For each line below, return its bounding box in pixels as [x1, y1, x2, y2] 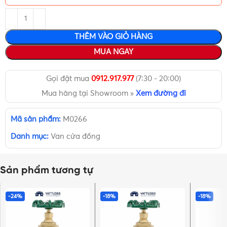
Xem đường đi [135, 90, 186, 98]
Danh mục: [11, 133, 49, 141]
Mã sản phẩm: [11, 116, 63, 124]
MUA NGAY [94, 48, 133, 56]
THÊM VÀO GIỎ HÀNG [74, 33, 153, 41]
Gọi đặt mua [46, 75, 91, 83]
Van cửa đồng [51, 133, 101, 141]
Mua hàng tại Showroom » [41, 90, 136, 98]
